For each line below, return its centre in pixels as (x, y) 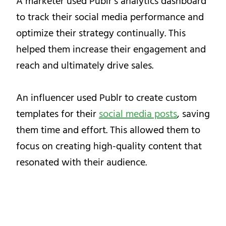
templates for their (58, 114)
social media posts (138, 114)
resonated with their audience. (81, 163)
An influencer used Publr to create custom (106, 98)
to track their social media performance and (110, 17)
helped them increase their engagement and (111, 50)
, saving (193, 114)
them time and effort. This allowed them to (108, 130)
